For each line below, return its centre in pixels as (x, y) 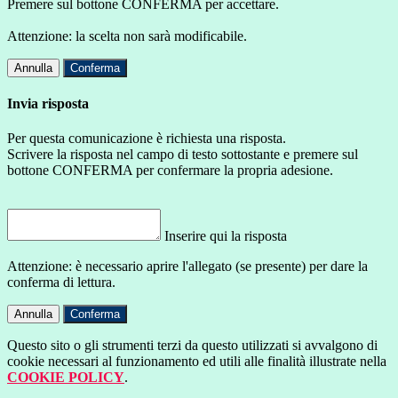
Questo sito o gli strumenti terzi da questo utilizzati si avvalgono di (192, 346)
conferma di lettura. (61, 283)
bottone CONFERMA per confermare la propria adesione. (170, 171)
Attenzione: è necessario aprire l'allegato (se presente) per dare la (187, 267)
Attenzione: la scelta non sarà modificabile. (127, 36)
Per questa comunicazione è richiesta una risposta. (147, 139)
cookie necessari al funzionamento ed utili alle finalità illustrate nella (197, 362)
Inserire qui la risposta (226, 236)
